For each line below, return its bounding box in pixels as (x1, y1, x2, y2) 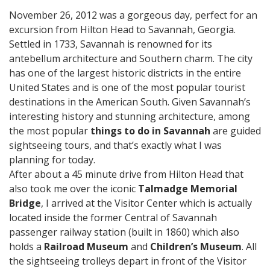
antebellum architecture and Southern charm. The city (9, 52, 253, 65)
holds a (9, 240, 44, 253)
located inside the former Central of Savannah (9, 211, 217, 224)
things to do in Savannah (90, 124, 210, 137)
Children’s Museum (150, 240, 242, 253)
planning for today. (9, 153, 95, 166)
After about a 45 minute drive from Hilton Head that (9, 168, 243, 181)
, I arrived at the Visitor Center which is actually (41, 196, 252, 210)
